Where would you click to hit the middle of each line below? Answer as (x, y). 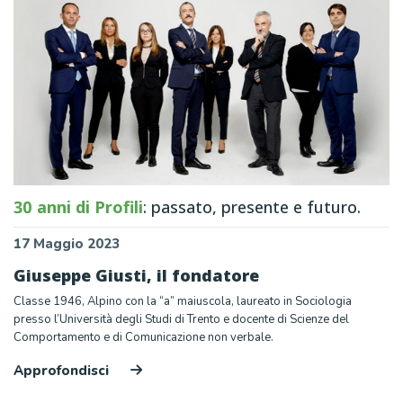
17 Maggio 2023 (67, 243)
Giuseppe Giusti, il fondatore (136, 275)
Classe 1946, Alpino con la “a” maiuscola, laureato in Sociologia (183, 301)
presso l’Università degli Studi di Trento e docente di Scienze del (181, 319)
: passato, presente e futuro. (252, 206)
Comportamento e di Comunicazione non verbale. (143, 337)
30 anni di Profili (78, 206)
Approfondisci (63, 370)
